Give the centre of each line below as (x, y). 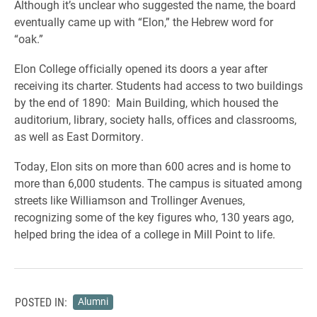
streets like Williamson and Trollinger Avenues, (129, 200)
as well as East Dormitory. (79, 136)
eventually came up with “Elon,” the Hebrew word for (144, 21)
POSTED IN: (41, 301)
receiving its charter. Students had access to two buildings (158, 85)
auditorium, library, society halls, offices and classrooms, (155, 119)
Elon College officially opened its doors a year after (141, 68)
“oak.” (29, 38)
